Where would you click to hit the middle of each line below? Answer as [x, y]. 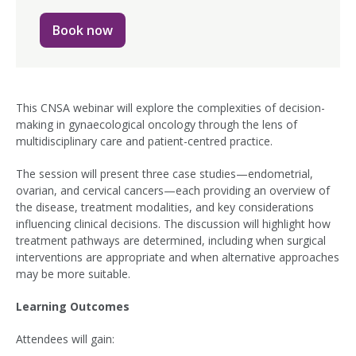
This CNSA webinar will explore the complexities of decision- [170, 108]
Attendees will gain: [65, 339]
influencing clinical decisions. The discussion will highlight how [173, 224]
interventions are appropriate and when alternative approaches [178, 257]
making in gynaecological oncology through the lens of [157, 124]
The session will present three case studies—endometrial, [164, 174]
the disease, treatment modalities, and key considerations [165, 207]
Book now [83, 30]
